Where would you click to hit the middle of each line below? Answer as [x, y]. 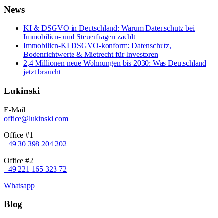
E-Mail [15, 109]
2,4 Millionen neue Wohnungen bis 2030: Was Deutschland [115, 63]
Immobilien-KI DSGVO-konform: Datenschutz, [97, 46]
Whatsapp [19, 185]
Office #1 [18, 135]
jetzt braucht [42, 72]
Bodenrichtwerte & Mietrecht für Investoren [91, 54]
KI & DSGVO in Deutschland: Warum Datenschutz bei [109, 28]
